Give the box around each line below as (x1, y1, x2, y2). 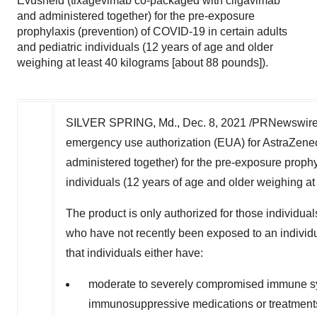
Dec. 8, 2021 (183, 117, 246, 129)
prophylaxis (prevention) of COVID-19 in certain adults (17, 25, 287, 38)
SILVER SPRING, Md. (66, 117, 177, 129)
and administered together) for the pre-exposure (17, 10, 255, 22)
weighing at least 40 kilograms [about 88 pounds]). (17, 57, 268, 69)
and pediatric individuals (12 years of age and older (17, 41, 273, 53)
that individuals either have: (66, 247, 203, 259)
